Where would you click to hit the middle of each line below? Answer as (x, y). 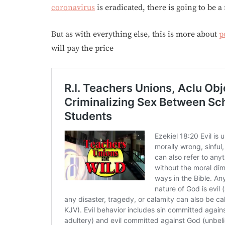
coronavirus (73, 8)
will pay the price (82, 48)
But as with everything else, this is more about (135, 34)
